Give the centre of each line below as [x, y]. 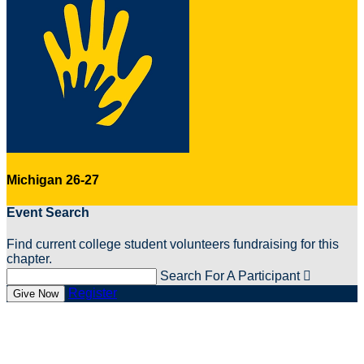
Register [93, 292]
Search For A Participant [230, 275]
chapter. [29, 258]
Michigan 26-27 [53, 180]
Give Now [36, 293]
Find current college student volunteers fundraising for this [173, 244]
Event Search [48, 212]
